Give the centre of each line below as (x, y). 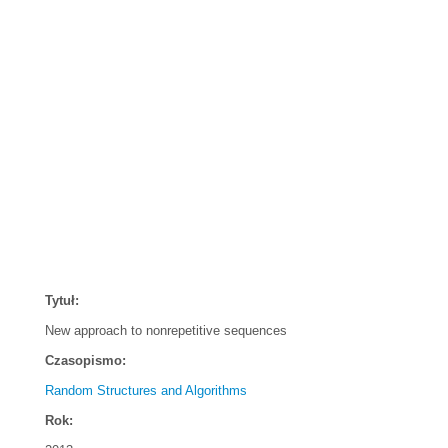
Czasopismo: (85, 360)
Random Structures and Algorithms (146, 390)
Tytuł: (62, 300)
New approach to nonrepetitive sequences (166, 330)
